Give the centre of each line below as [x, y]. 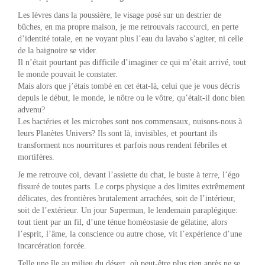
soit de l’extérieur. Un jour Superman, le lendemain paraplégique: [128, 210]
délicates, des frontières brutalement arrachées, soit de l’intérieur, [127, 198]
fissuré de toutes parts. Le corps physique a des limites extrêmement [131, 186]
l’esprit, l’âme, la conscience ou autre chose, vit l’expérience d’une [130, 234]
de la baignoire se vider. [59, 50]
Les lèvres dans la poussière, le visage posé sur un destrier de [119, 15]
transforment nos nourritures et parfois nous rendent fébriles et [122, 145]
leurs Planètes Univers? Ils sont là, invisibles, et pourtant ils [117, 133]
